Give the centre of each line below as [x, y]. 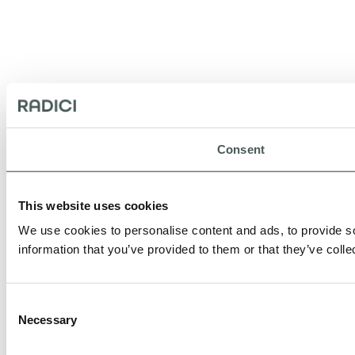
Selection [30, 323]
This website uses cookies [94, 205]
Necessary [48, 319]
